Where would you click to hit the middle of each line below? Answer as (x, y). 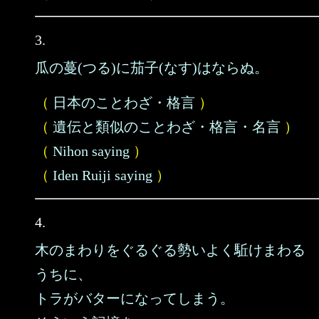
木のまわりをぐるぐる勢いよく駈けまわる (170, 250)
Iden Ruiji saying (103, 175)
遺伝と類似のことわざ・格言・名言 (167, 127)
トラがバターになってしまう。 (135, 298)
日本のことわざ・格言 (124, 103)
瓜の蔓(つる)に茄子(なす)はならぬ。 (152, 68)
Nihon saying (91, 151)
